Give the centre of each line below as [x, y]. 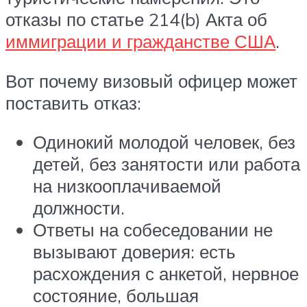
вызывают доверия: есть [134, 252]
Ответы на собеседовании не [153, 230]
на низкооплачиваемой [127, 186]
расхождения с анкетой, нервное [166, 274]
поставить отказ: [73, 102]
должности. [79, 208]
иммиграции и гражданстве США [140, 41]
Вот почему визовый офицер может [151, 81]
